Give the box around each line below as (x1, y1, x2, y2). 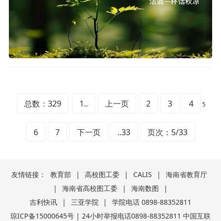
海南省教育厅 (165, 170, 207, 180)
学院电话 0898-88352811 (112, 197, 192, 207)
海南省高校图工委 (62, 184, 118, 193)
